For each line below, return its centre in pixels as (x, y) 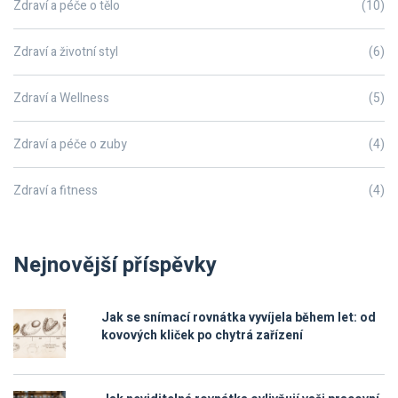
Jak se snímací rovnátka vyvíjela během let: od (239, 318)
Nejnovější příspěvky (115, 266)
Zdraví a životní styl (66, 52)
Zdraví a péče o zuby (70, 145)
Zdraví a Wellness (61, 99)
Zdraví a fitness (56, 191)
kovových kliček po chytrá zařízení (202, 336)
